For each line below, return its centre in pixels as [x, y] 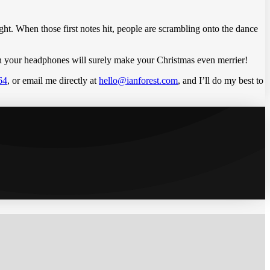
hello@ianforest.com [138, 80]
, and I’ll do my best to [221, 80]
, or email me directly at [53, 80]
